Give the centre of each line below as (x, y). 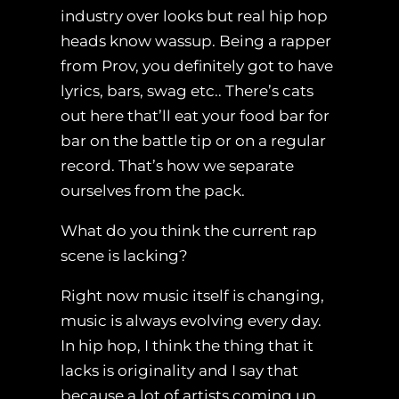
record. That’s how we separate (177, 166)
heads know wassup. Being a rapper (196, 41)
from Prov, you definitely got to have (197, 66)
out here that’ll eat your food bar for (195, 116)
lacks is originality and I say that (179, 371)
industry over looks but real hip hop (194, 16)
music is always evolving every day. (191, 321)
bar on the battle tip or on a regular (193, 141)
